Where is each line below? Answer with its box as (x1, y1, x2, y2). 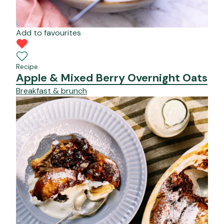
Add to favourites (16, 27, 81, 38)
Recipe (16, 62, 38, 71)
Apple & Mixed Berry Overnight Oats (16, 70, 207, 85)
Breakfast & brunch (16, 85, 87, 96)
